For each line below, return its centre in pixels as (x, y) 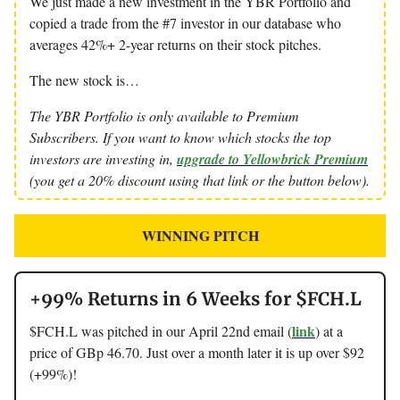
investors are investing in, (103, 158)
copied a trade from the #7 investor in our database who (185, 23)
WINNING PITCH (200, 235)
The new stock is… (84, 80)
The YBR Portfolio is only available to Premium (164, 116)
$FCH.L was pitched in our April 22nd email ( (161, 331)
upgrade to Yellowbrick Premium (272, 159)
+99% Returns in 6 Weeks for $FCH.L (196, 299)
